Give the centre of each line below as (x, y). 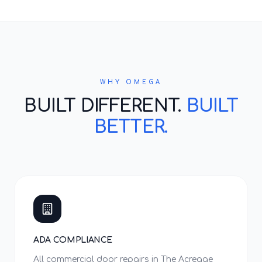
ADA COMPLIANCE (73, 240)
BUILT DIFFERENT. (105, 106)
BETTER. (131, 127)
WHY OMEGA (131, 82)
